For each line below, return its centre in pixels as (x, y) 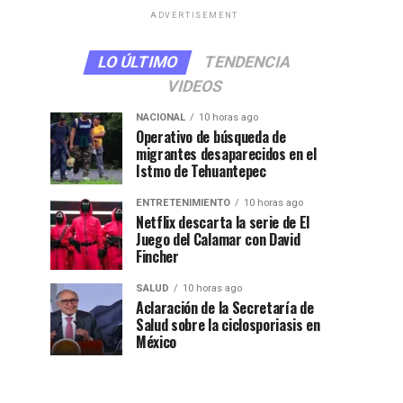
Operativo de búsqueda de (211, 137)
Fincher (157, 256)
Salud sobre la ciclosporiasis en (228, 325)
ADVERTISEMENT (194, 15)
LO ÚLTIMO (138, 62)
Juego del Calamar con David (218, 239)
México (157, 342)
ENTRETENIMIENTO (183, 203)
